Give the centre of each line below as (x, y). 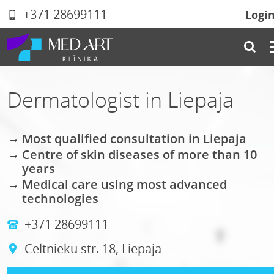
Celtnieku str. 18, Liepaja (91, 249)
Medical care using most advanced (124, 184)
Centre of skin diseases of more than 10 (139, 154)
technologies (60, 198)
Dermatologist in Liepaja (120, 100)
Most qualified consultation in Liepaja (134, 139)
